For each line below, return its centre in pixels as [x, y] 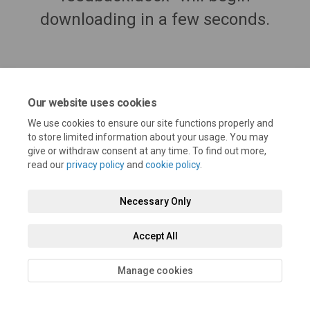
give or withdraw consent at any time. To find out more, [147, 151]
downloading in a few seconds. [155, 19]
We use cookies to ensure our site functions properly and [151, 123]
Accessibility [47, 223]
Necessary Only [155, 201]
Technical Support [127, 223]
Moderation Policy [239, 195]
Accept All [155, 236]
